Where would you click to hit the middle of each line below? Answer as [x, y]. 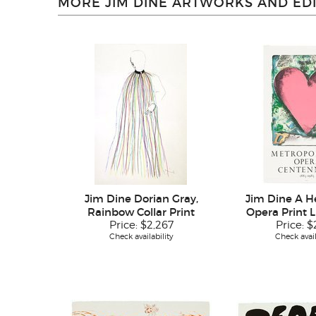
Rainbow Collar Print [141, 212]
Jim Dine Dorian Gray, [141, 199]
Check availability [141, 237]
